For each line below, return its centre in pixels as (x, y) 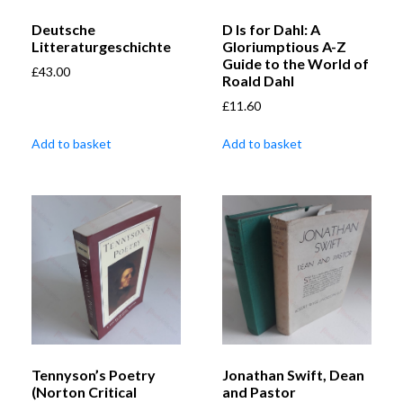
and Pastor (259, 392)
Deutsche (63, 30)
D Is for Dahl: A (271, 30)
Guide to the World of (296, 64)
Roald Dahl (258, 81)
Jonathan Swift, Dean (293, 375)
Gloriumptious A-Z (284, 47)
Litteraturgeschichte (101, 47)
